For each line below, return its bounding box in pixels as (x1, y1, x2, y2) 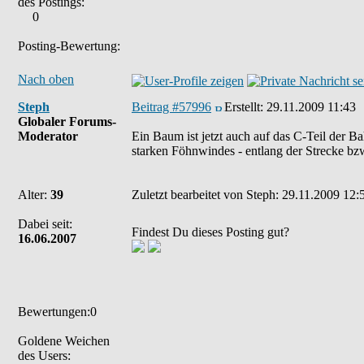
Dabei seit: (18, 217, 72, 231)
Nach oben (18, 72, 74, 86)
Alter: (18, 188, 50, 201)
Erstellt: (224, 100, 266, 114)
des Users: (18, 349, 71, 362)
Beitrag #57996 (132, 100, 211, 114)
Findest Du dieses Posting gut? (132, 225, 289, 239)
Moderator (18, 129, 78, 143)
